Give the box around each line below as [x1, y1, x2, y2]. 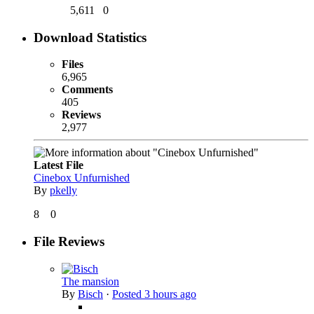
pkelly [50, 184, 77, 197]
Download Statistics [34, 29, 146, 45]
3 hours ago [144, 287, 196, 300]
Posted [112, 287, 144, 300]
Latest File [34, 159, 83, 172]
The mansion [62, 275, 119, 287]
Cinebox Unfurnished [34, 172, 130, 184]
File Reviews [34, 234, 104, 250]
